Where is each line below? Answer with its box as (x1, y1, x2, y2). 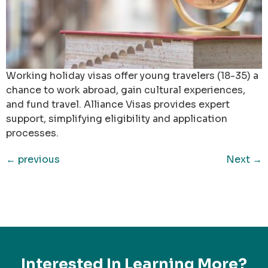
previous (16, 153, 60, 166)
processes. (6, 126, 59, 139)
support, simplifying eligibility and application (6, 112, 227, 125)
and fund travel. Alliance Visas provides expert (6, 98, 230, 111)
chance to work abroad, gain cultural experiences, (6, 83, 245, 96)
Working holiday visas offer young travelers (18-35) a (6, 69, 258, 82)
